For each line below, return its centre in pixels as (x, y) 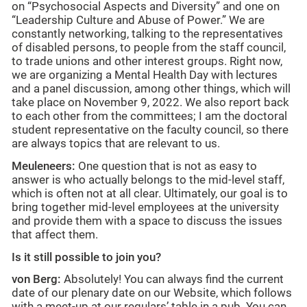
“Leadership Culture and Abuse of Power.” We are (138, 21)
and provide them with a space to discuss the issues (147, 221)
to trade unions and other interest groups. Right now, (147, 62)
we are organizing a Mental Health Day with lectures (145, 75)
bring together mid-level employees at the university (145, 207)
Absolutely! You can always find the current (172, 280)
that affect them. (55, 235)
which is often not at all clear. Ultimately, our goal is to (150, 194)
